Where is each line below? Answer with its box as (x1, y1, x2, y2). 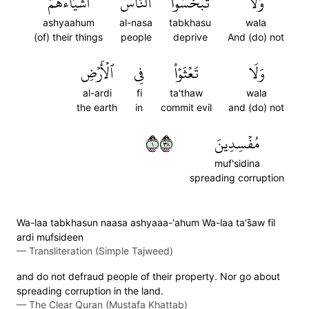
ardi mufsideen (17, 231, 83, 243)
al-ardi (82, 87, 112, 99)
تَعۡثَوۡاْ (174, 59, 199, 88)
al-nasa (119, 17, 152, 28)
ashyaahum (42, 17, 94, 28)
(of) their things (34, 31, 103, 43)
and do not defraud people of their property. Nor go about (17, 270, 280, 282)
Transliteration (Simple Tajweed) (29, 245, 173, 257)
